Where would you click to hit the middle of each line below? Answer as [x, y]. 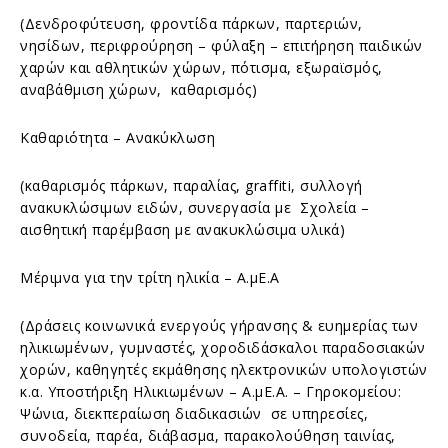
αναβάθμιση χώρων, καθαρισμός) [138, 89]
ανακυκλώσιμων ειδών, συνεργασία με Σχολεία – [195, 207]
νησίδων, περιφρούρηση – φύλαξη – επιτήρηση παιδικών [221, 45]
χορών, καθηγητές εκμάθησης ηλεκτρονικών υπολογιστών [224, 369]
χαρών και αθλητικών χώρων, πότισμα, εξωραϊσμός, [201, 67]
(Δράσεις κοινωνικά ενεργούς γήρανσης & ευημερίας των [219, 325]
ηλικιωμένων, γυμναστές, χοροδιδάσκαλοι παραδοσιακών [223, 347]
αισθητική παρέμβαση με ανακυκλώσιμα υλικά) [182, 229]
